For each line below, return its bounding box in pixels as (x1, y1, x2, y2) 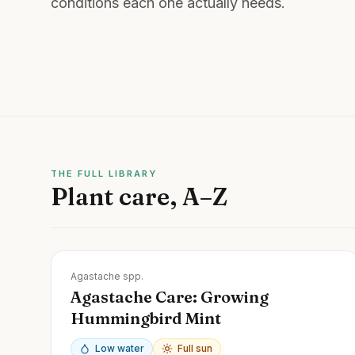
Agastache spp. (71, 269, 143, 282)
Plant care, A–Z (51, 181, 227, 212)
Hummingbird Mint (71, 307, 221, 328)
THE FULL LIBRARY (51, 167, 157, 179)
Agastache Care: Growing (71, 286, 269, 307)
